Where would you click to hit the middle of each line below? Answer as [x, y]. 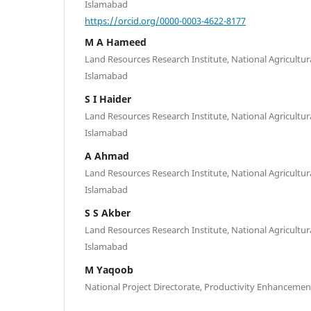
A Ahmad [107, 156]
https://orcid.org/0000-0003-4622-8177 [165, 20]
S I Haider [108, 99]
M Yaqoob [109, 270]
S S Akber [108, 213]
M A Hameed [116, 42]
